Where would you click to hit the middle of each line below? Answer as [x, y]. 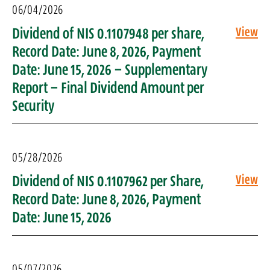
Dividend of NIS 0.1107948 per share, [108, 33]
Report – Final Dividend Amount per [108, 87]
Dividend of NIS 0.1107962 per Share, [108, 181]
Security [33, 105]
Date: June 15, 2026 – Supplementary [110, 69]
